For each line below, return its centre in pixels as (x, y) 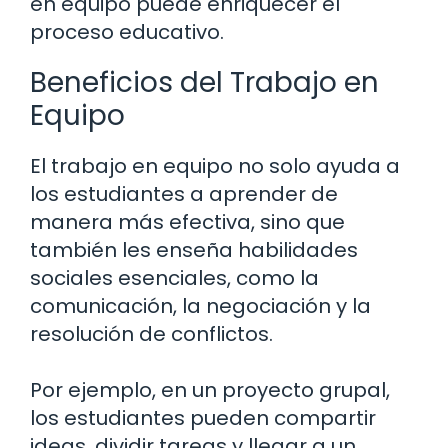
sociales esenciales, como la (174, 278)
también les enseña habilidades (194, 250)
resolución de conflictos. (151, 334)
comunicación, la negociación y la (200, 306)
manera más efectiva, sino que (187, 222)
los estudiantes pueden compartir (203, 418)
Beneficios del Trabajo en (204, 83)
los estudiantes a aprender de (184, 194)
